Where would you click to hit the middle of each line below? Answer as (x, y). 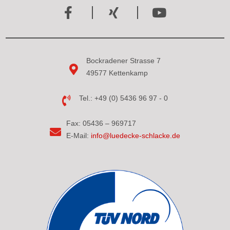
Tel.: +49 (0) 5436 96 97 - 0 (123, 98)
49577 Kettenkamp (117, 73)
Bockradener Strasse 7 (123, 60)
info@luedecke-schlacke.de (135, 135)
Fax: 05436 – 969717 (101, 123)
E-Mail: (78, 135)
